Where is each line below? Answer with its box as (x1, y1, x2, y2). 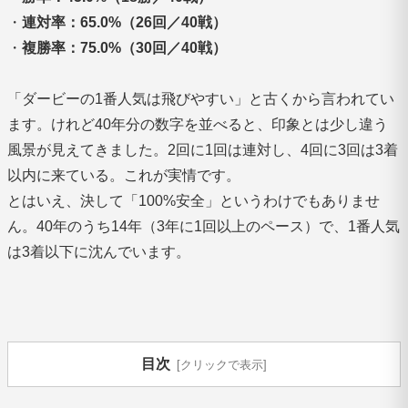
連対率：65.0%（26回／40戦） (22, 15, 227, 31)
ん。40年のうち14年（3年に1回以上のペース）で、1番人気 (7, 219, 400, 235)
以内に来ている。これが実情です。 (7, 168, 240, 184)
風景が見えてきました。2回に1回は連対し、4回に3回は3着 (7, 142, 398, 158)
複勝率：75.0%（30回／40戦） (22, 40, 227, 56)
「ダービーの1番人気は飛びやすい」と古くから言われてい (7, 91, 394, 107)
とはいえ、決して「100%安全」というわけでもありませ (7, 193, 380, 209)
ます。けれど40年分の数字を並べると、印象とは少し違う (7, 117, 388, 133)
